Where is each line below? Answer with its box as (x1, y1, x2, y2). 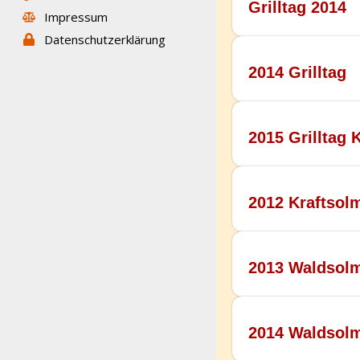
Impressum (44, 9, 108, 26)
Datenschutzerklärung (44, 31, 166, 48)
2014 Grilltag (248, 63, 347, 82)
